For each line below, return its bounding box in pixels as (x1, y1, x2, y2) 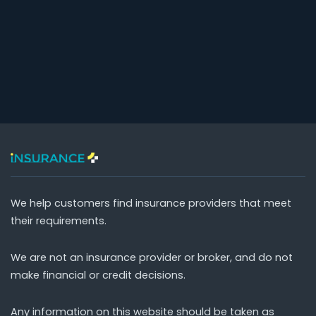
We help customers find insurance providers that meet (11, 196, 291, 211)
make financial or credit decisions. (11, 268, 186, 283)
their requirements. (11, 214, 107, 229)
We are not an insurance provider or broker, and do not (11, 250, 293, 265)
